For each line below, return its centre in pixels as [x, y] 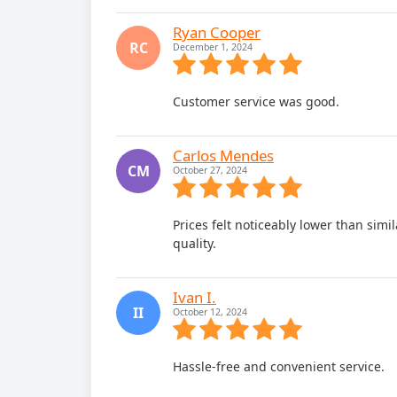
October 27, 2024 [210, 170]
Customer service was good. [256, 101]
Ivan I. [195, 297]
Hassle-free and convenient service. [279, 366]
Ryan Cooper [217, 32]
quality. [195, 243]
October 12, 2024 [210, 312]
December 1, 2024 [213, 47]
